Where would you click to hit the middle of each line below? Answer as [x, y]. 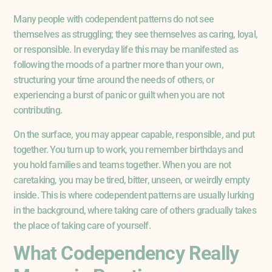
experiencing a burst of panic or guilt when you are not [119, 95]
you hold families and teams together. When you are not [122, 165]
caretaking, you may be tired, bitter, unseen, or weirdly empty [131, 180]
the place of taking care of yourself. [82, 225]
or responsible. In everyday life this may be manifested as [126, 50]
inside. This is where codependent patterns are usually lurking [134, 195]
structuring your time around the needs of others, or [114, 80]
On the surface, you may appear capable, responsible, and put [134, 134]
